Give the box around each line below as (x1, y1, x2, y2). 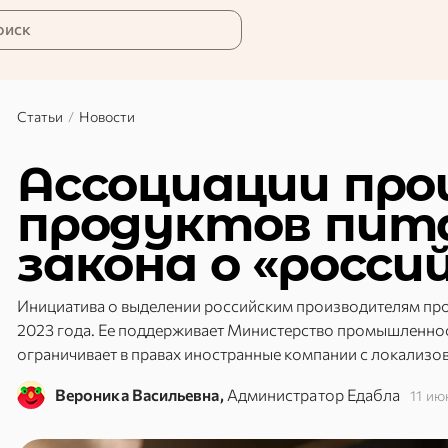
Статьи (17, 108, 63, 125)
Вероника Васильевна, (55, 385, 224, 404)
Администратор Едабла (226, 385, 401, 404)
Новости (79, 108, 135, 125)
